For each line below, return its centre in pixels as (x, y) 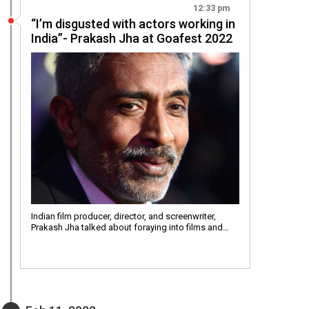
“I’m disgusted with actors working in (133, 24)
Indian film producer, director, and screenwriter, (123, 217)
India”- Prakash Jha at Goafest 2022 (132, 39)
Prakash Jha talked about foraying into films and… (130, 228)
